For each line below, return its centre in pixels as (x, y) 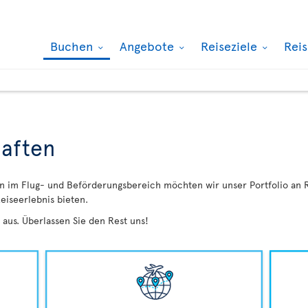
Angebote (148, 46)
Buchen (73, 46)
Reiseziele (231, 46)
